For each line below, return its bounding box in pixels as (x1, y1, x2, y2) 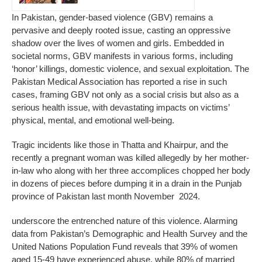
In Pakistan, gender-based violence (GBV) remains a (12, 12, 213, 22)
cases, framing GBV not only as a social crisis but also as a (12, 89, 239, 99)
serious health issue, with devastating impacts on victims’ (12, 102, 229, 112)
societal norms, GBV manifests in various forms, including (12, 50, 233, 61)
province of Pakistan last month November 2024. (12, 191, 200, 201)
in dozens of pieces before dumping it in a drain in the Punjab (12, 178, 242, 188)
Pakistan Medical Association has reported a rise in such (12, 76, 227, 87)
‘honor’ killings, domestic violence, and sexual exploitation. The (12, 63, 249, 74)
